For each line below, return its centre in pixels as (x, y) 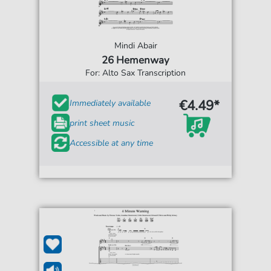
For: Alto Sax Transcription (135, 73)
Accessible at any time (112, 143)
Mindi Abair (135, 46)
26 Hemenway (135, 60)
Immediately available (110, 103)
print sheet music (102, 123)
